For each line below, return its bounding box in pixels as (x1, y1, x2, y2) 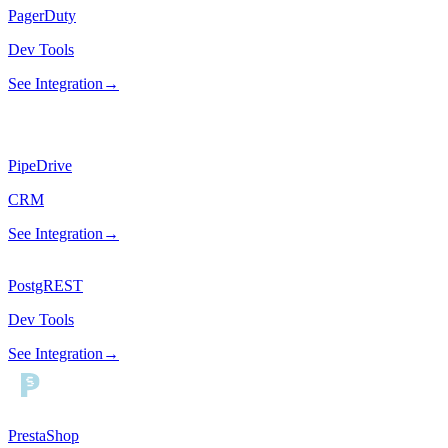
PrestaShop (8, 427, 79, 445)
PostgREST (8, 277, 83, 295)
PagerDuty (8, 7, 76, 25)
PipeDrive (8, 157, 72, 175)
